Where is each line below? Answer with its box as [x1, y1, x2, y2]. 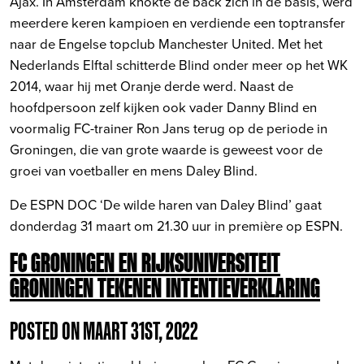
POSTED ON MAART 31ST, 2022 [10, 315, 198, 345]
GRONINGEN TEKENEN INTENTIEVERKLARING [10, 271, 320, 303]
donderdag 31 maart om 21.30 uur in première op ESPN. [10, 215, 343, 235]
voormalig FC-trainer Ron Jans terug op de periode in [10, 118, 327, 137]
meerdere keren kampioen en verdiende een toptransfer [10, 12, 345, 32]
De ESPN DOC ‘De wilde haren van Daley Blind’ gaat [10, 194, 322, 214]
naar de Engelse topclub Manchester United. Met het [10, 33, 323, 53]
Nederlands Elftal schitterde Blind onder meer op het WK [10, 54, 348, 74]
